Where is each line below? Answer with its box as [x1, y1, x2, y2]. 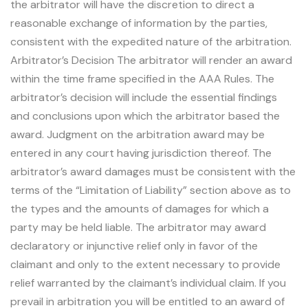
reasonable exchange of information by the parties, [10, 15, 267, 30]
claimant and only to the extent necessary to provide [10, 256, 280, 272]
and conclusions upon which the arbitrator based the [10, 108, 280, 123]
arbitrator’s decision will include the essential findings [10, 89, 277, 104]
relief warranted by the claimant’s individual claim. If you [10, 275, 286, 290]
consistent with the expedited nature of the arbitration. [10, 34, 291, 49]
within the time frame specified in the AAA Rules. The [10, 71, 274, 86]
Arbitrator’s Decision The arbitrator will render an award [10, 52, 292, 67]
